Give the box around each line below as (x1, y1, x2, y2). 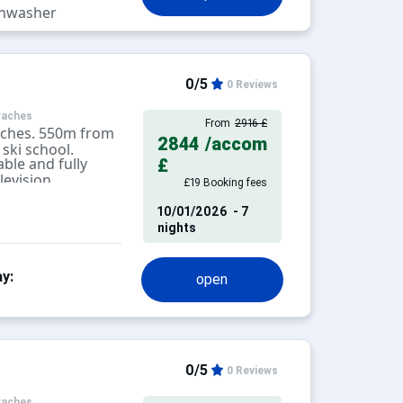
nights (157, 220, 199, 235)
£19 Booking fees (183, 176, 267, 189)
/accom (204, 133, 267, 155)
